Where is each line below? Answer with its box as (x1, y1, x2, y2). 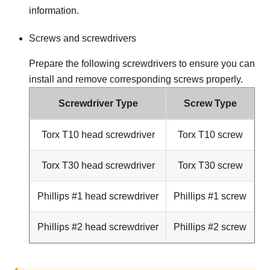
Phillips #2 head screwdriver (37, 221, 159, 232)
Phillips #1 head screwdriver (37, 190, 159, 201)
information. (29, 5, 79, 16)
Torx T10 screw (177, 129, 243, 140)
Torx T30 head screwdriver (41, 160, 155, 171)
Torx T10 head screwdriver (41, 129, 155, 140)
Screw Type (183, 98, 237, 108)
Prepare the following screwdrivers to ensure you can (29, 58, 255, 69)
